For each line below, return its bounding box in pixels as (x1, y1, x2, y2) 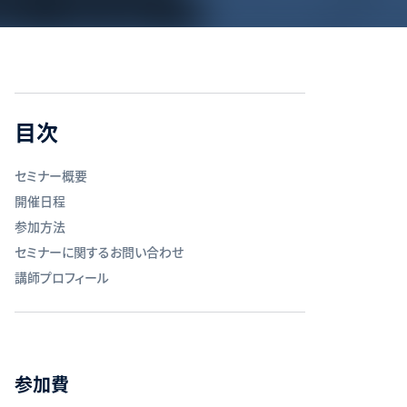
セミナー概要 (15, 165, 87, 184)
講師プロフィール (15, 267, 109, 286)
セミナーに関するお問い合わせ (15, 242, 184, 261)
